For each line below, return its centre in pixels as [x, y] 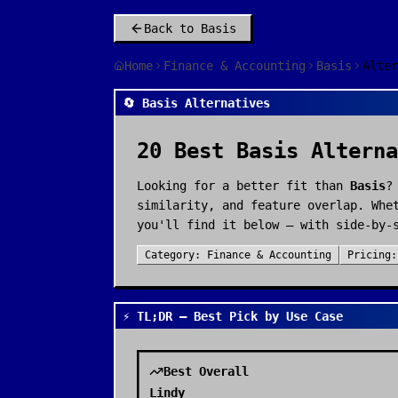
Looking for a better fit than [243, 186]
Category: [176, 255]
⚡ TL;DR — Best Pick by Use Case [233, 316]
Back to [172, 28]
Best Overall [206, 371]
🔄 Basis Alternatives [196, 103]
